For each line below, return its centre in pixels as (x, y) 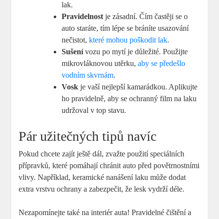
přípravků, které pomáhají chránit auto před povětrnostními (109, 165)
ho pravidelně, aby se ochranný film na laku (129, 98)
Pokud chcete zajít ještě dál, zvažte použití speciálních (102, 153)
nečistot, (76, 40)
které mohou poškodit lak (128, 40)
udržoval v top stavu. (94, 110)
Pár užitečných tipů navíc (88, 136)
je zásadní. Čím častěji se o (146, 16)
